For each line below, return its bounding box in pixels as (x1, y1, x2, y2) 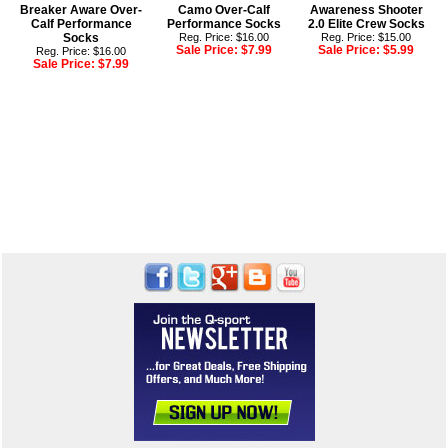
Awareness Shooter (309, 3, 423, 18)
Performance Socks (166, 17, 281, 32)
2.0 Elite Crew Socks (307, 17, 425, 32)
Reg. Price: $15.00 (321, 31, 412, 44)
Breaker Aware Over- (20, 3, 143, 18)
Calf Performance (30, 17, 132, 32)
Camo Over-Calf (177, 3, 270, 18)
